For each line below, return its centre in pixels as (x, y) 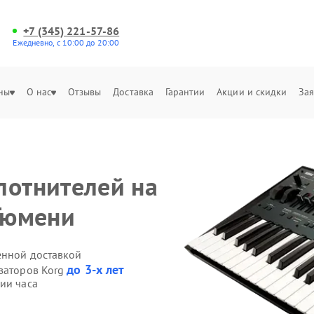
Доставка (134, 92)
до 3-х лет (96, 269)
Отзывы (84, 92)
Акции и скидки (252, 92)
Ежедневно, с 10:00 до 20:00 (66, 42)
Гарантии (185, 92)
